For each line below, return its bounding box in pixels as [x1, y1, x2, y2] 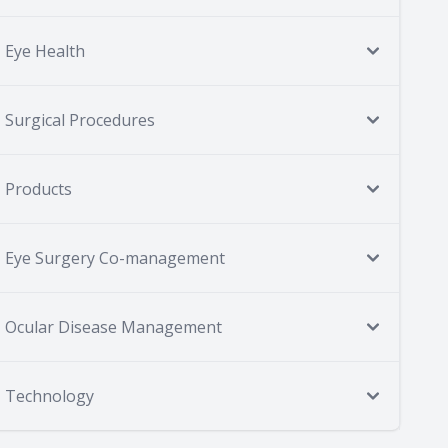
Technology [5, 385, 94, 407]
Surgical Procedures [5, 109, 155, 131]
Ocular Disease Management [5, 316, 222, 338]
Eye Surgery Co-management [5, 247, 225, 269]
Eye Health [5, 40, 85, 62]
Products [5, 178, 72, 200]
